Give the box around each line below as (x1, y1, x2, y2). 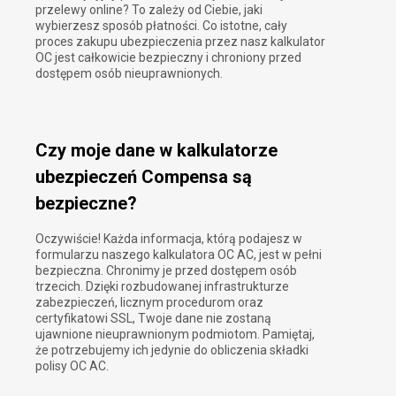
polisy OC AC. (35, 359, 109, 374)
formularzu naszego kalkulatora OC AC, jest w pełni (35, 247, 322, 263)
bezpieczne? (35, 192, 137, 214)
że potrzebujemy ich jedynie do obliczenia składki (35, 343, 308, 358)
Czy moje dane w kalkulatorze (35, 139, 278, 161)
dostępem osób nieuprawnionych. (35, 65, 223, 80)
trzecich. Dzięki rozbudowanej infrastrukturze (35, 279, 289, 294)
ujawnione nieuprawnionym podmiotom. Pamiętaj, (35, 327, 315, 342)
